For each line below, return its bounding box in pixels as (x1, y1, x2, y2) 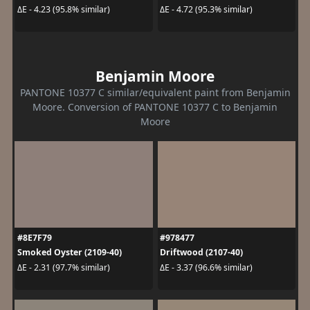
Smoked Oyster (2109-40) (17, 246, 122, 259)
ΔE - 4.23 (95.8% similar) (17, 3, 110, 15)
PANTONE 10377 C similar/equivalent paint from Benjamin (19, 86, 291, 100)
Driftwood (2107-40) (160, 246, 243, 259)
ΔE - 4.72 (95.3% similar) (160, 3, 253, 15)
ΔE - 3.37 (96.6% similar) (160, 261, 253, 273)
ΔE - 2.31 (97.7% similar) (17, 261, 110, 273)
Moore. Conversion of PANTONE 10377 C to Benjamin (33, 100, 277, 114)
